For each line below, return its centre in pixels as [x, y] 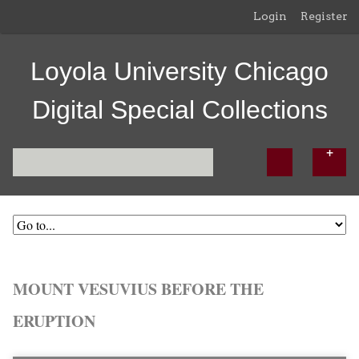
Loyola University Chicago [179, 71]
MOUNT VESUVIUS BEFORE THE [138, 289]
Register [324, 16]
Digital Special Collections [179, 110]
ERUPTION [54, 321]
